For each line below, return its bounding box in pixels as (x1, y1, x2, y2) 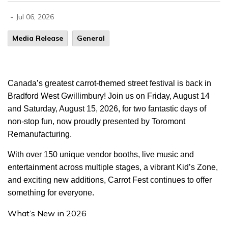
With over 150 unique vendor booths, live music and (8, 150, 194, 159)
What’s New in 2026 (8, 208, 89, 218)
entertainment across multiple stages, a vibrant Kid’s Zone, (8, 163, 218, 172)
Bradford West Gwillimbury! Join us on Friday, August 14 (8, 92, 210, 100)
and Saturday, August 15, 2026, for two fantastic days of (8, 104, 206, 113)
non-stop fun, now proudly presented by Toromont (8, 117, 185, 126)
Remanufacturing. (8, 130, 74, 138)
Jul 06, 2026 (16, 12, 54, 21)
